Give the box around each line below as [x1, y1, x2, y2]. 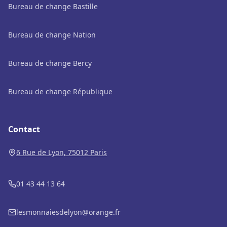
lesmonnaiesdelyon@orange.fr [16, 207, 121, 217]
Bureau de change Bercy [8, 58, 92, 68]
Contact [8, 124, 40, 135]
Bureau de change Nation [8, 30, 96, 40]
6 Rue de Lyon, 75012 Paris [16, 147, 107, 157]
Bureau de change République [8, 87, 112, 96]
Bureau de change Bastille [8, 2, 98, 11]
